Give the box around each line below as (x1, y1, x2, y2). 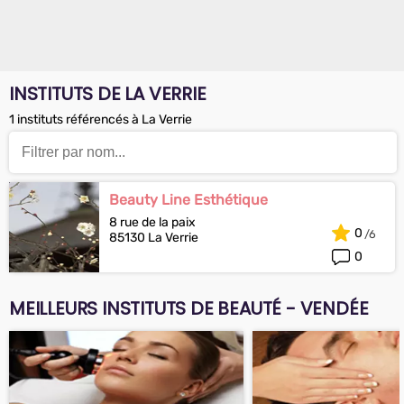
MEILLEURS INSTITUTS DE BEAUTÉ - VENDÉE (9, 296, 369, 321)
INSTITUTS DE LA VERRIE (9, 81, 207, 106)
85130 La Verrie (109, 230, 198, 245)
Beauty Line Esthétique (109, 191, 268, 208)
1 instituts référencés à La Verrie (9, 112, 192, 127)
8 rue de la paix (109, 215, 196, 230)
